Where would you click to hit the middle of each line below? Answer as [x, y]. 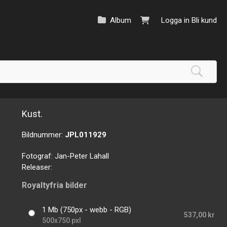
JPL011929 [86, 135]
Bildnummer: [44, 135]
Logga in [175, 20]
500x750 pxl [62, 221]
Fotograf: [39, 156]
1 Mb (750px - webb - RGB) [87, 210]
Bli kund [204, 20]
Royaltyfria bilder [55, 185]
